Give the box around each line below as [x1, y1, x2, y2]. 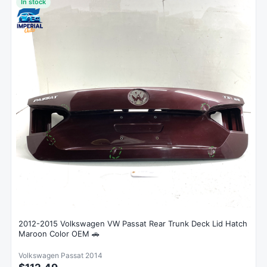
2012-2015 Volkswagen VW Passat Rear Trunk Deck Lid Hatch [18, 218, 247, 228]
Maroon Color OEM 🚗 [18, 228, 100, 238]
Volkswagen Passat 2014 [18, 250, 103, 260]
